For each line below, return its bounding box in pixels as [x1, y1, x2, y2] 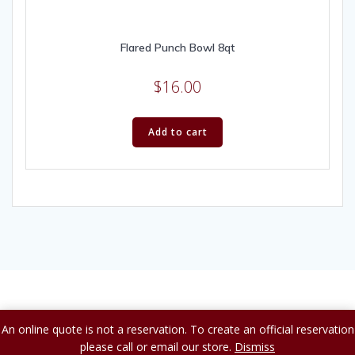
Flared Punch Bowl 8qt [120, 40, 235, 55]
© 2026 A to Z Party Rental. [107, 311, 248, 326]
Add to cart [147, 124, 208, 139]
